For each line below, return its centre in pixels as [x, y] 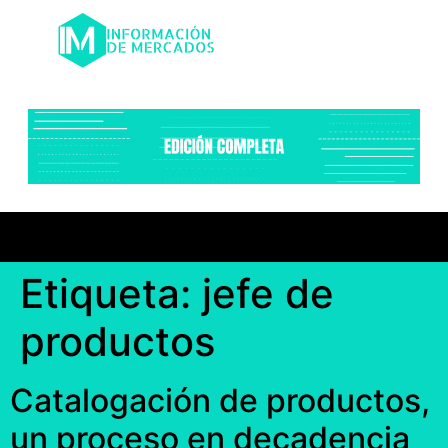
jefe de [268, 294]
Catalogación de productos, [220, 401]
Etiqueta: [111, 294]
